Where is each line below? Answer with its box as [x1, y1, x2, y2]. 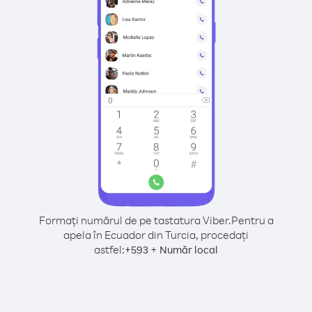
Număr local [159, 243, 218, 256]
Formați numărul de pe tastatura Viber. [38, 213, 231, 227]
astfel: [94, 242, 125, 256]
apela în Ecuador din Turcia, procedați [63, 228, 249, 242]
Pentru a [231, 213, 274, 227]
